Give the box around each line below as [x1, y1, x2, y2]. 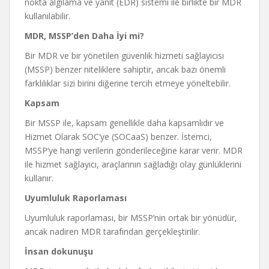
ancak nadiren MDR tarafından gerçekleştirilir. [25, 226, 200, 237]
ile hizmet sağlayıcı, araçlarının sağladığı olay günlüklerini [25, 159, 241, 170]
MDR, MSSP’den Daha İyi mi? [25, 30, 144, 41]
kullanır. [25, 172, 53, 184]
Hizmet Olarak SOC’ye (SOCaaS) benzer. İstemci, [25, 131, 212, 142]
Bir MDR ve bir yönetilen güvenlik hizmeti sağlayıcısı [25, 50, 224, 61]
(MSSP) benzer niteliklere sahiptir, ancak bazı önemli [25, 64, 226, 75]
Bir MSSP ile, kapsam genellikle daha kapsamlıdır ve [25, 117, 224, 128]
